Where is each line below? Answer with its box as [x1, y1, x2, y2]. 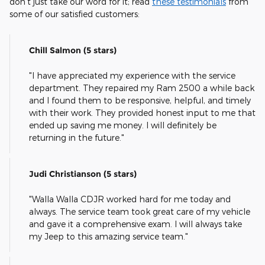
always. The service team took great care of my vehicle [29, 206, 250, 216]
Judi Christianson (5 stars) [29, 169, 137, 179]
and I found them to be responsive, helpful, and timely [29, 95, 251, 105]
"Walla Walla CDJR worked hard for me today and [29, 194, 231, 204]
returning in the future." [29, 132, 124, 143]
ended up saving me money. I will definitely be [29, 120, 216, 130]
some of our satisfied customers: [9, 9, 140, 19]
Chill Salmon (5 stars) [29, 45, 117, 56]
